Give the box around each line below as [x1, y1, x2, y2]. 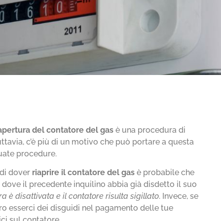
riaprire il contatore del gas [32, 168, 137, 178]
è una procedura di [115, 125, 186, 135]
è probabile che [137, 168, 195, 178]
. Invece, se [159, 191, 199, 201]
